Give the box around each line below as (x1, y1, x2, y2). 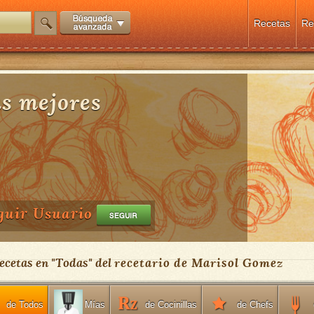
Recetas (254, 18, 290, 29)
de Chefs (236, 299, 273, 310)
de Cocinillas (144, 299, 197, 310)
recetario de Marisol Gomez (114, 254, 283, 271)
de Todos (6, 299, 43, 310)
